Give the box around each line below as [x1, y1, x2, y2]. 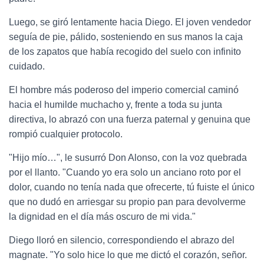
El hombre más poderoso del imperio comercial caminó [9, 84, 239, 95]
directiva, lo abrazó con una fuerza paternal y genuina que [9, 114, 250, 124]
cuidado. [9, 61, 45, 71]
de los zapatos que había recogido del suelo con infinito [9, 46, 241, 57]
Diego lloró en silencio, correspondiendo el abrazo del [9, 235, 235, 245]
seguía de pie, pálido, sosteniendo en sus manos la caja [9, 31, 243, 42]
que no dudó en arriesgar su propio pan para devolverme [9, 196, 246, 207]
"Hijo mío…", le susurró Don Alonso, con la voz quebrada [9, 152, 247, 163]
